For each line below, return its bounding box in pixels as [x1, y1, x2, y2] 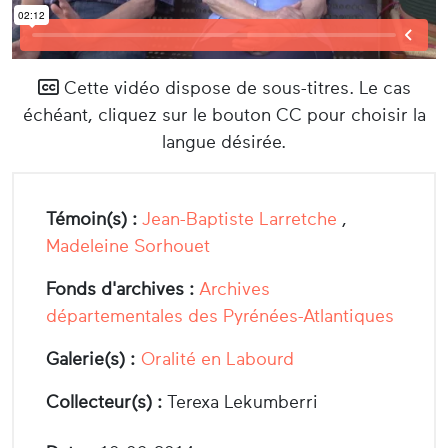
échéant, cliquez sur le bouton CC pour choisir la [22, 104, 426, 125]
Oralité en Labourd [141, 348, 294, 369]
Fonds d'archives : [46, 278, 194, 299]
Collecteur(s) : [46, 391, 162, 412]
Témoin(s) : [46, 208, 137, 229]
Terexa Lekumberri [162, 391, 318, 412]
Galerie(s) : [46, 348, 135, 369]
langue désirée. [162, 131, 286, 152]
